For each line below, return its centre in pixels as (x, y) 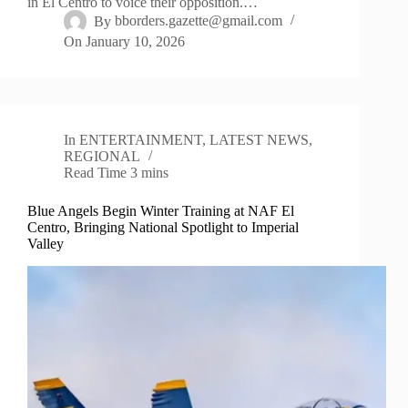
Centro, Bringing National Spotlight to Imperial (163, 228)
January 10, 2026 (136, 42)
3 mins (150, 173)
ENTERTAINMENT (141, 140)
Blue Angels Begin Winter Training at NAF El (161, 211)
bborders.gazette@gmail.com (199, 21)
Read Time (95, 173)
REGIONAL (102, 157)
